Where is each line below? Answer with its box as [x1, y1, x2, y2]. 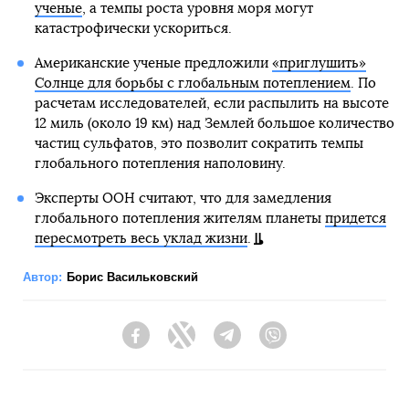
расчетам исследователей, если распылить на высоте [34, 96, 389, 110]
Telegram [241, 336, 295, 351]
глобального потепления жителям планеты [34, 211, 325, 225]
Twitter [195, 336, 234, 351]
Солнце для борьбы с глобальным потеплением [34, 76, 351, 90]
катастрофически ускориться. [34, 21, 232, 36]
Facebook [150, 336, 207, 351]
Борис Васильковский [67, 269, 198, 284]
